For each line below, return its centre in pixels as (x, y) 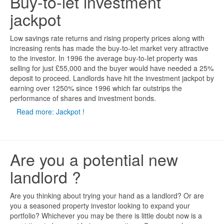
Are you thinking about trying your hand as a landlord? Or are (107, 195)
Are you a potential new (94, 159)
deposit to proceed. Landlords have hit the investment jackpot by (112, 78)
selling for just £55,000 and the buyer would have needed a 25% (112, 68)
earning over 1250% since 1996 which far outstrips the (96, 88)
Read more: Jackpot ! (50, 111)
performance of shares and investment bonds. (83, 98)
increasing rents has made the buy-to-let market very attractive (109, 48)
